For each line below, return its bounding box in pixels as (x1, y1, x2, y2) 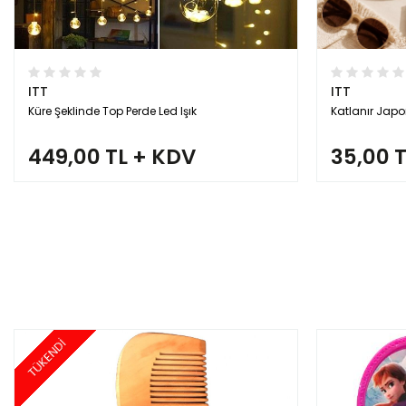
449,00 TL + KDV (28, 142, 196, 171)
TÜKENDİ (24, 335, 70, 382)
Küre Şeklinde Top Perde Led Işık (28, 103, 197, 119)
